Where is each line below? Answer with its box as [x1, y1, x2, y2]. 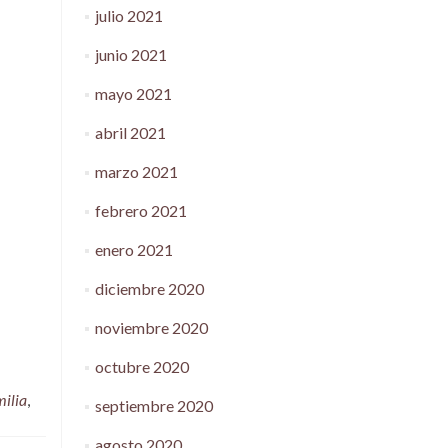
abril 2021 [94, 123, 166, 142]
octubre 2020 [94, 357, 189, 376]
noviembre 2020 [94, 318, 208, 337]
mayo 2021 [94, 84, 172, 103]
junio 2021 [94, 45, 167, 64]
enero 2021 [94, 240, 173, 259]
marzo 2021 [94, 162, 178, 181]
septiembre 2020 [94, 396, 213, 415]
